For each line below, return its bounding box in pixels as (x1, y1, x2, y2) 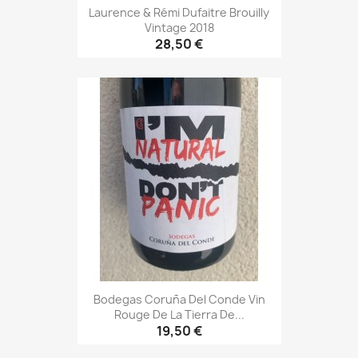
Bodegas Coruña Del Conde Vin (93, 291, 265, 307)
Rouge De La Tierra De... (113, 306, 245, 322)
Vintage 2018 (144, 19, 214, 35)
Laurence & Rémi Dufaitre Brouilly (89, 4, 269, 20)
